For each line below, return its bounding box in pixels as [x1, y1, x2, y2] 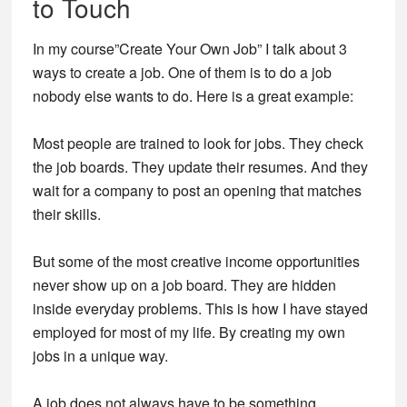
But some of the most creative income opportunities [32, 251, 360, 272]
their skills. [32, 203, 101, 224]
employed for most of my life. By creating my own [32, 322, 345, 342]
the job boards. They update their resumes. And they [32, 156, 368, 177]
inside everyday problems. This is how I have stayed [32, 298, 368, 319]
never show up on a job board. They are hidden [32, 274, 336, 295]
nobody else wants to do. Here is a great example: [32, 85, 353, 106]
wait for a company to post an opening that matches [32, 180, 362, 201]
